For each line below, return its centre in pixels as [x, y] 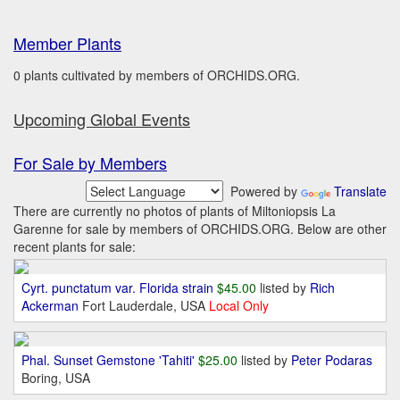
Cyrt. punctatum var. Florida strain [117, 287]
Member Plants [67, 43]
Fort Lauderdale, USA [146, 305]
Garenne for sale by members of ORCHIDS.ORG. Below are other [200, 229]
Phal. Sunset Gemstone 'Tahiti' [108, 360]
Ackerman [52, 305]
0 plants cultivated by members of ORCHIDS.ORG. [157, 75]
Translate [360, 191]
